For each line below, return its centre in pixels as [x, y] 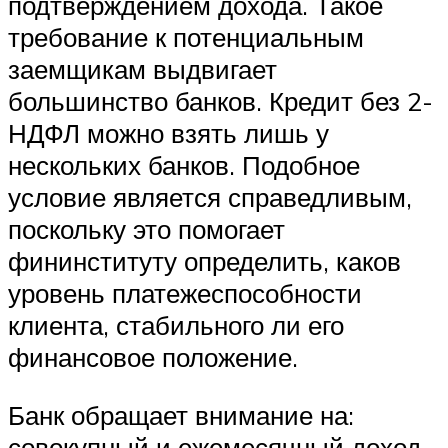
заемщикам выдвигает [142, 69]
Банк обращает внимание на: [181, 414]
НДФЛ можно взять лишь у [168, 133]
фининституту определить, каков [204, 261]
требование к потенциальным [186, 37]
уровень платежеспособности [185, 293]
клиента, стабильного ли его [176, 325]
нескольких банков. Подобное [184, 165]
